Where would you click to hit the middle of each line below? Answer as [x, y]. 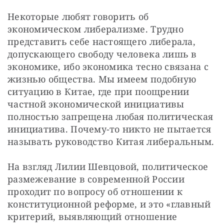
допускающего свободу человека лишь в [102, 54]
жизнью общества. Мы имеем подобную [102, 79]
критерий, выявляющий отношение [92, 217]
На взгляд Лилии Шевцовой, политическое [108, 167]
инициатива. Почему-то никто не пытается [109, 129]
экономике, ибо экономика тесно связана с [108, 67]
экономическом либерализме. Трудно [95, 29]
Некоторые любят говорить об [78, 17]
